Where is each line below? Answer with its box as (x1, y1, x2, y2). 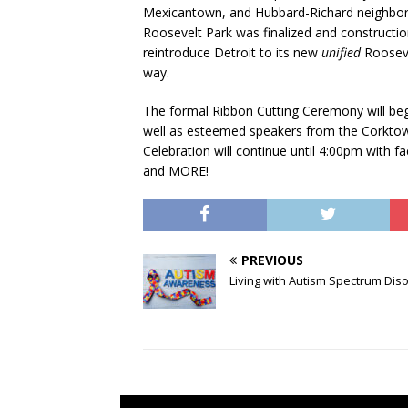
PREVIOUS (241, 251, 303, 270)
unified (321, 44, 361, 62)
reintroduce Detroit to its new (143, 44, 321, 62)
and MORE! (143, 162, 212, 180)
